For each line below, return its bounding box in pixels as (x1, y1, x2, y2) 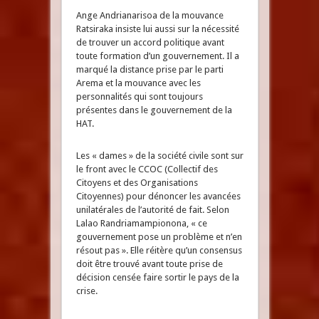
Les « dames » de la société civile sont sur (75, 150, 244, 161)
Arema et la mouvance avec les (75, 78, 201, 88)
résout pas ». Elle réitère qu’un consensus (75, 245, 242, 256)
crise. (75, 286, 98, 296)
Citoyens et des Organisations (75, 177, 198, 188)
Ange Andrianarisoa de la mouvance (75, 10, 224, 21)
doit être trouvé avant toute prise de (75, 258, 223, 269)
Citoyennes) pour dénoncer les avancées (75, 191, 241, 202)
